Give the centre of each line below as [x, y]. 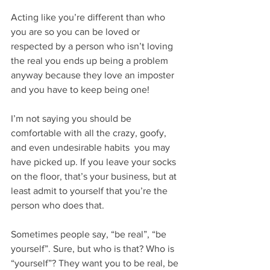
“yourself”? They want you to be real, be [96, 263]
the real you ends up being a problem [91, 61]
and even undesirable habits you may [92, 147]
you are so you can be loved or [77, 32]
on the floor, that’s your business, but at [95, 176]
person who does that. [58, 205]
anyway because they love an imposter [94, 75]
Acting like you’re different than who [89, 17]
